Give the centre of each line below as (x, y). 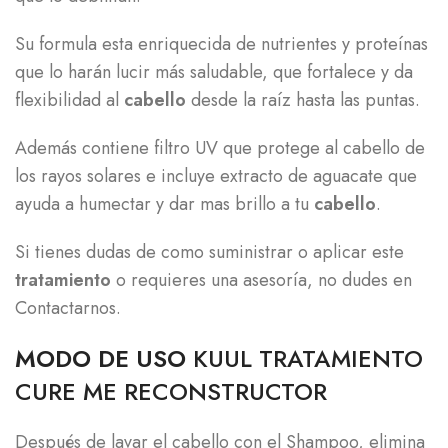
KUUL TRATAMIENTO (308, 358)
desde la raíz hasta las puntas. (303, 100)
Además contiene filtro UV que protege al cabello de (220, 148)
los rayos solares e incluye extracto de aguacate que (216, 176)
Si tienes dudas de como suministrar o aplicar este (209, 252)
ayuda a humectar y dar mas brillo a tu (164, 204)
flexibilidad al (69, 100)
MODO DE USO (104, 358)
